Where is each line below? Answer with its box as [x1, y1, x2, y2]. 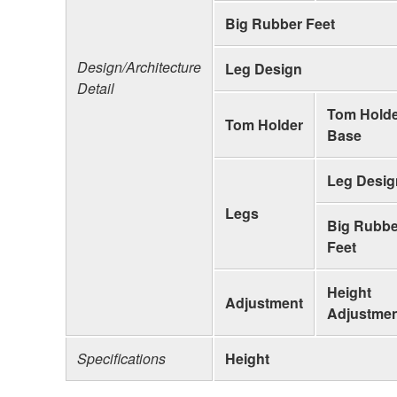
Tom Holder [225, 113, 303, 135]
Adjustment [225, 292, 303, 313]
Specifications [77, 347, 166, 369]
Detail [77, 77, 114, 98]
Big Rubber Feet [225, 12, 335, 34]
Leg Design [225, 58, 302, 79]
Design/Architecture [77, 56, 201, 77]
